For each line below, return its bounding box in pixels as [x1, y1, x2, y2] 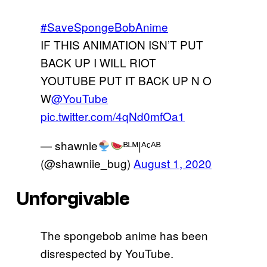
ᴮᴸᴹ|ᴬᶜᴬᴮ [123, 136, 162, 153]
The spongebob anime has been [41, 226, 208, 243]
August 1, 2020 [133, 154, 212, 171]
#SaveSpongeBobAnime [41, 18, 168, 35]
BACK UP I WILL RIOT [41, 54, 156, 70]
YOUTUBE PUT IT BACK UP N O [41, 72, 212, 88]
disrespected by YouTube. [41, 244, 173, 261]
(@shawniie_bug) [41, 154, 133, 171]
